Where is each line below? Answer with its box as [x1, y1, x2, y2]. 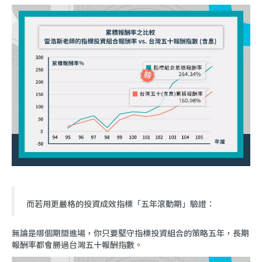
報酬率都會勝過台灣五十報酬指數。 [12, 239, 143, 251]
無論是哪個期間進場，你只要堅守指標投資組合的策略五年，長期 [12, 227, 249, 239]
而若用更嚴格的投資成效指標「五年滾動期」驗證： [26, 198, 215, 210]
